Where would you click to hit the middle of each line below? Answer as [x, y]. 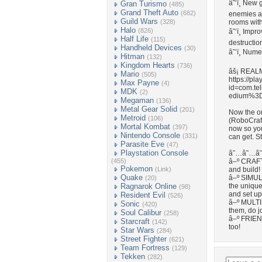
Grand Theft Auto [149, 13]
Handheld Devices [151, 48]
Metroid [133, 118]
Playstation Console [154, 153]
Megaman [137, 100]
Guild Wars [139, 21]
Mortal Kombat [145, 127]
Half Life [135, 39]
